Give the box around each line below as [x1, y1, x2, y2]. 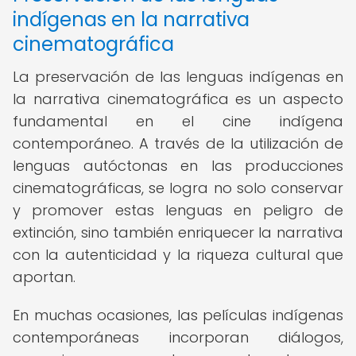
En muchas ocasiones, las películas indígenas [13, 305, 343, 325]
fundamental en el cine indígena [13, 111, 343, 131]
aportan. [13, 267, 75, 287]
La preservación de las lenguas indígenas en [13, 67, 343, 87]
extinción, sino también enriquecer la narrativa [13, 222, 343, 242]
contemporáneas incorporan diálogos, [13, 327, 343, 347]
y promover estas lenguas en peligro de [13, 200, 343, 220]
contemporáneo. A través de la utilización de [13, 133, 343, 153]
